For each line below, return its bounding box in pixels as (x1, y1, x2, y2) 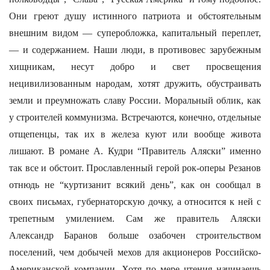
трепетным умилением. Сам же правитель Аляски (9, 213, 261, 224)
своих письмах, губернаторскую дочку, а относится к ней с (9, 196, 261, 207)
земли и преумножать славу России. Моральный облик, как (9, 95, 261, 105)
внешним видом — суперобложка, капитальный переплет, (9, 28, 261, 38)
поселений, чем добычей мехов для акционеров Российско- (9, 247, 261, 257)
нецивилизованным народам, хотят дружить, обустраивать (9, 78, 261, 89)
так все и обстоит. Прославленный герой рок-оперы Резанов (9, 163, 261, 173)
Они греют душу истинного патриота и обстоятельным (9, 11, 261, 21)
